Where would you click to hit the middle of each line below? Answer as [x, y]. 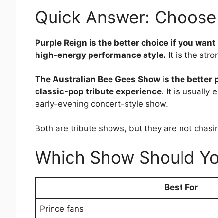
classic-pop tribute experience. [100, 92]
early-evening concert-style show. [102, 104]
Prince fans [62, 209]
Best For [181, 188]
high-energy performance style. [100, 55]
